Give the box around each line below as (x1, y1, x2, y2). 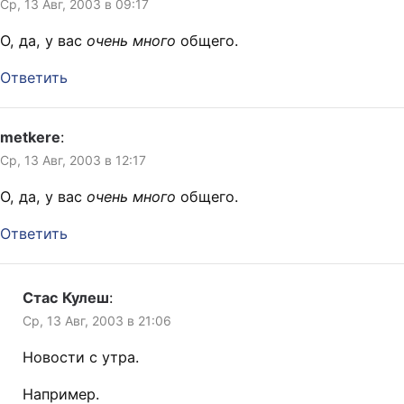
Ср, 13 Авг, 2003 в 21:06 (23, 313, 171, 329)
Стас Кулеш (23, 289, 109, 308)
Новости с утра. (23, 348, 139, 367)
